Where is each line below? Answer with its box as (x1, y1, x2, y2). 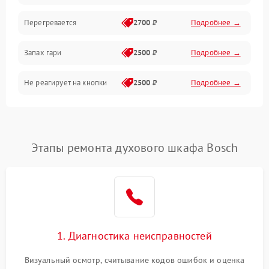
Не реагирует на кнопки (24, 77, 107, 88)
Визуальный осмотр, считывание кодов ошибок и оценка (24, 255, 245, 266)
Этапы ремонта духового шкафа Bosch (31, 140, 238, 156)
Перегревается (24, 17, 76, 28)
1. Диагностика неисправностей (57, 229, 212, 243)
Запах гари (24, 47, 62, 58)
